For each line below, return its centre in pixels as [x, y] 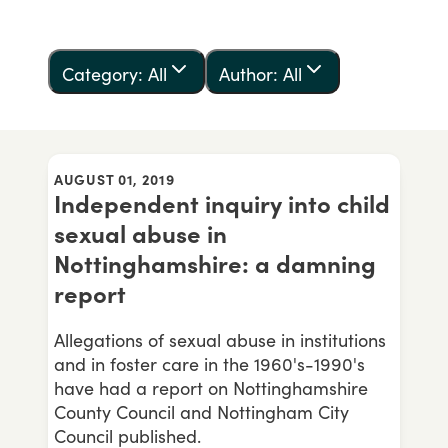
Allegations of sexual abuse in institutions [220, 340]
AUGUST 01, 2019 [114, 179]
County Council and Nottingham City [201, 412]
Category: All [114, 74]
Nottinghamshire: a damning [215, 264]
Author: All [260, 74]
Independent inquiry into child [222, 204]
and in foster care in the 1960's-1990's [209, 364]
